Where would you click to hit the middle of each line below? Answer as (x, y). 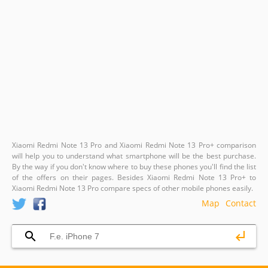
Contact (241, 203)
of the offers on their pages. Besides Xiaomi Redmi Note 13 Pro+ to (134, 177)
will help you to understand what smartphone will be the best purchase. (134, 156)
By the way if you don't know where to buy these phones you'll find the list (134, 167)
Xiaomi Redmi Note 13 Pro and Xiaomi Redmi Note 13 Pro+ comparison (134, 145)
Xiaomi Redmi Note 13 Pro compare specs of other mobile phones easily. (133, 188)
